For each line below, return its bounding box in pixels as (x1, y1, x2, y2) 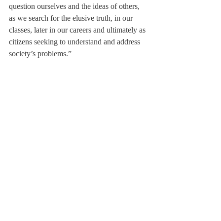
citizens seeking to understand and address (9, 37, 142, 46)
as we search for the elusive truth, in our (9, 14, 135, 22)
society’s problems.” (9, 49, 72, 58)
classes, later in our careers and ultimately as (9, 26, 147, 34)
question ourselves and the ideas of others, (9, 2, 142, 10)
